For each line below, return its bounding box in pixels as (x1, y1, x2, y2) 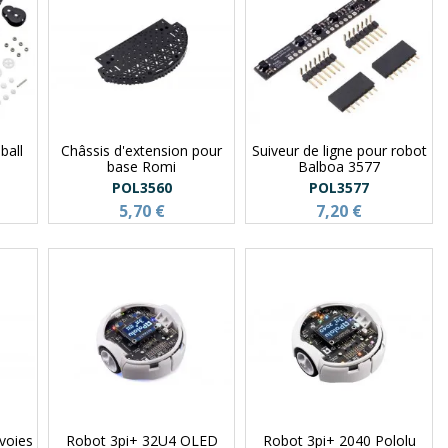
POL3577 (309, 177, 370, 197)
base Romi (107, 156, 177, 176)
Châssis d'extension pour (61, 140, 223, 160)
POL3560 (111, 177, 172, 197)
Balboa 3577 (298, 156, 381, 176)
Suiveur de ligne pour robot (251, 140, 427, 160)
